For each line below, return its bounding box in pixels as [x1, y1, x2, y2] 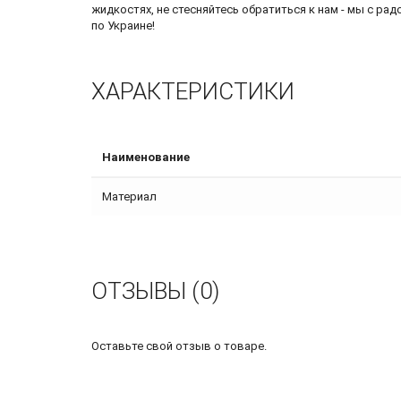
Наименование [102, 150, 190, 165]
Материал [102, 190, 157, 204]
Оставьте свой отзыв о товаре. [91, 339, 267, 354]
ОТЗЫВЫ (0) [91, 277, 219, 305]
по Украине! [91, 19, 155, 33]
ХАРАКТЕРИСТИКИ [91, 78, 294, 106]
